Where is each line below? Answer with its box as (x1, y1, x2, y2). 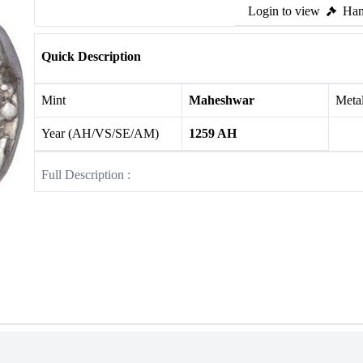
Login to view (248, 4, 320, 18)
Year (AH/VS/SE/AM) (41, 126, 159, 140)
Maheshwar (188, 93, 254, 107)
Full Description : (41, 168, 130, 181)
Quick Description (41, 49, 141, 63)
